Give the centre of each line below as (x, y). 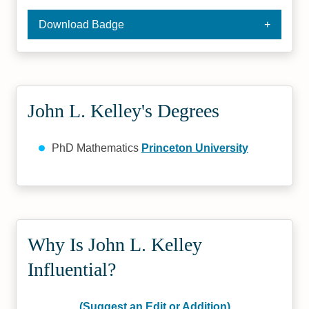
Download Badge (82, 24)
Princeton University (195, 148)
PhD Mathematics (96, 148)
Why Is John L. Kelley (115, 245)
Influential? (72, 269)
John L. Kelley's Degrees (124, 111)
